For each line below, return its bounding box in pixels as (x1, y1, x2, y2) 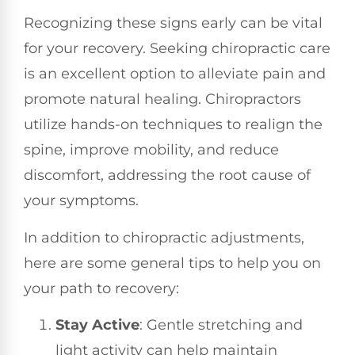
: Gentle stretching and (139, 315, 303, 334)
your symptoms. (24, 192, 139, 210)
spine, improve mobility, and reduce (24, 141, 279, 159)
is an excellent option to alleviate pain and (24, 65, 326, 83)
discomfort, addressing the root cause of (24, 166, 311, 185)
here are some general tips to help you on (24, 254, 321, 272)
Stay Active (55, 315, 139, 334)
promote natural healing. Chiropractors (24, 90, 301, 109)
